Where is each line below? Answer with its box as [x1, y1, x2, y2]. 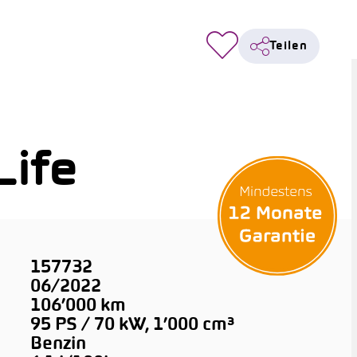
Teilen [269, 41, 308, 52]
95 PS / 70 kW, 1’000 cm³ [29, 317, 234, 334]
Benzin [29, 336, 86, 353]
